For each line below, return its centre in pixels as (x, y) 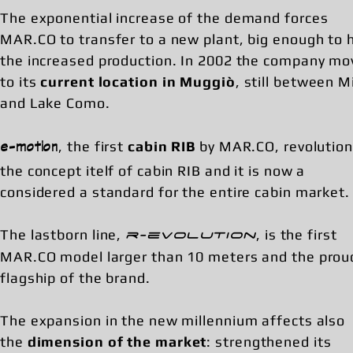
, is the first (297, 234)
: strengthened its (269, 342)
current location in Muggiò (138, 82)
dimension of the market (117, 342)
